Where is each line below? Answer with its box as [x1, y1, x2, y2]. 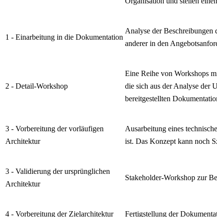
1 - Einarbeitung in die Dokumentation [5, 32, 123, 41]
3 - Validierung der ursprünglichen [5, 167, 110, 175]
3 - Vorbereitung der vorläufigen [5, 124, 104, 133]
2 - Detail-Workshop [5, 81, 68, 90]
